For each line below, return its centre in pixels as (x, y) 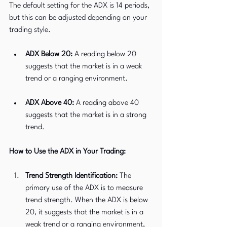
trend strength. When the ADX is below (88, 200)
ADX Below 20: (49, 54)
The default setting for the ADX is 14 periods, (80, 6)
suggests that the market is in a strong (87, 115)
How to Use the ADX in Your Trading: (67, 152)
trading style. (30, 30)
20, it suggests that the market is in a (85, 213)
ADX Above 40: (50, 103)
